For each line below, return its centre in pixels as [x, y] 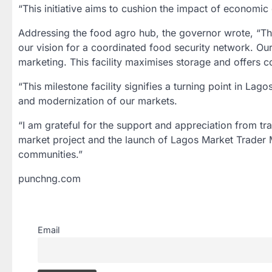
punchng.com [49, 178]
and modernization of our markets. [98, 100]
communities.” [50, 154]
